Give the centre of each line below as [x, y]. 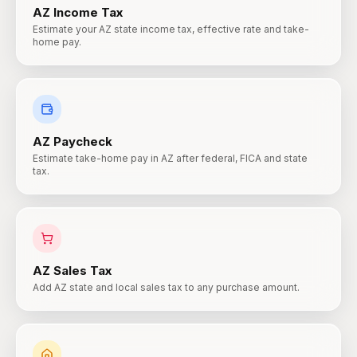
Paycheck [83, 141]
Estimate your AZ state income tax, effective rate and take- [171, 29]
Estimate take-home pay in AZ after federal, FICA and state [170, 158]
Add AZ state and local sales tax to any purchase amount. [166, 287]
